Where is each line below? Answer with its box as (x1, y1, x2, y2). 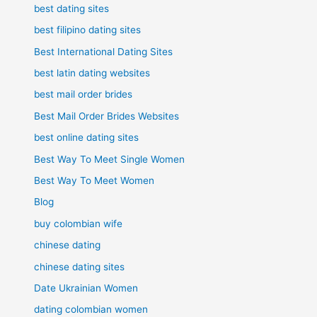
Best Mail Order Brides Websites (34, 110, 180, 122)
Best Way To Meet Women (34, 174, 155, 186)
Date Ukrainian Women (34, 282, 139, 294)
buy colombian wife (34, 217, 123, 229)
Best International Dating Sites (34, 45, 173, 57)
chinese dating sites (34, 260, 125, 272)
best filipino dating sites (34, 24, 142, 36)
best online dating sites (34, 132, 139, 144)
